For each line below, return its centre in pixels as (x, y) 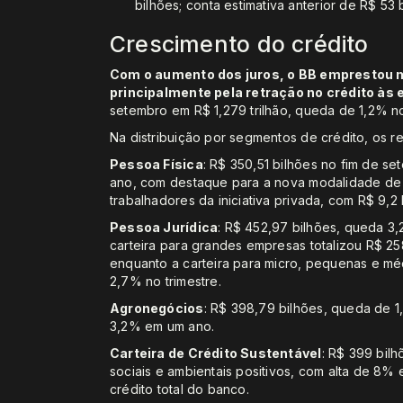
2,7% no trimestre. (166, 282)
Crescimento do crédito (239, 45)
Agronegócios (157, 309)
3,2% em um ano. (164, 327)
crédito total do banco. (179, 390)
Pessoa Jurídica (164, 228)
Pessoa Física (157, 165)
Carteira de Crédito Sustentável (216, 354)
